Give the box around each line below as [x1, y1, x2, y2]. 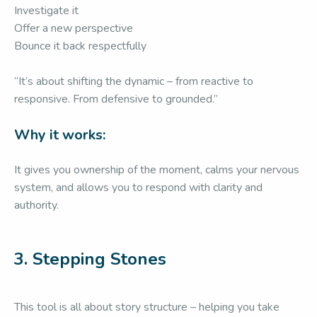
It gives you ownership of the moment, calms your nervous [14, 162, 299, 178]
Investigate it [14, 3, 79, 18]
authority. [14, 197, 59, 213]
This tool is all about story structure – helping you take [14, 299, 279, 315]
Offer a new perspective [14, 21, 133, 36]
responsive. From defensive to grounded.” [14, 91, 218, 107]
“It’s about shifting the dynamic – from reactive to [14, 74, 253, 89]
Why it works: [14, 125, 105, 144]
